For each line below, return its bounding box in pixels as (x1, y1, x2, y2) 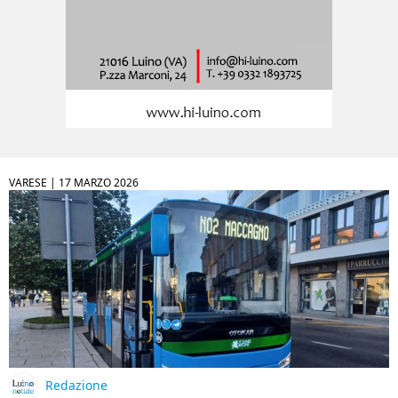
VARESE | (9, 174, 59, 190)
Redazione (45, 377, 107, 394)
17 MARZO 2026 (59, 174, 139, 190)
